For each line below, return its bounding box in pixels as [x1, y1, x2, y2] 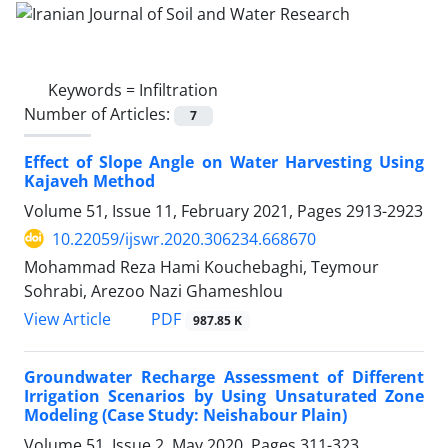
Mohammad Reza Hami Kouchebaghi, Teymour [24, 255, 379, 278]
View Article [24, 308, 111, 330]
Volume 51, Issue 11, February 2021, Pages [24, 199, 346, 222]
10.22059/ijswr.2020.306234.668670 [52, 227, 316, 250]
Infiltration [139, 78, 218, 101]
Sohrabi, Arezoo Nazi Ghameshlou [24, 279, 283, 302]
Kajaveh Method [24, 169, 155, 192]
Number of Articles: [24, 102, 174, 125]
